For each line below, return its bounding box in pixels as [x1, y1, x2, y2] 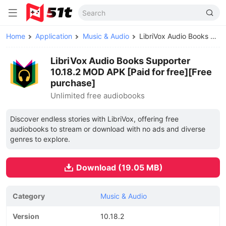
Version [13, 212, 39, 220]
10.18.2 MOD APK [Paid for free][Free [50, 67, 212, 77]
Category [13, 192, 45, 200]
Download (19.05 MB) [76, 162, 163, 173]
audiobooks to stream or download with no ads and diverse [10, 125, 205, 133]
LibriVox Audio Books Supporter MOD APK [139, 32, 210, 40]
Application [35, 32, 73, 40]
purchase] [50, 78, 95, 88]
